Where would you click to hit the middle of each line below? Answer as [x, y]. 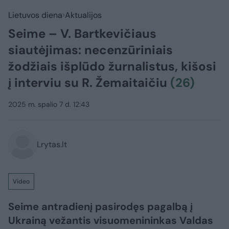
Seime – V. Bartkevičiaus [82, 33]
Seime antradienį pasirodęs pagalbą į [100, 207]
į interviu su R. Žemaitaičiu [89, 83]
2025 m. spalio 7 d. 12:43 [49, 104]
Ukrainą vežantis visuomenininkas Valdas [111, 220]
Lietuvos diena [35, 15]
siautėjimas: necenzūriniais [90, 50]
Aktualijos [83, 15]
